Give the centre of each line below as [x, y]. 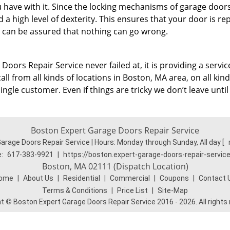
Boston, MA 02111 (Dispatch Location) [115, 166]
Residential [82, 178]
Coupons [174, 178]
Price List [132, 190]
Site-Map [173, 190]
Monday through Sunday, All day [169, 142]
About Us [38, 178]
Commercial [130, 178]
